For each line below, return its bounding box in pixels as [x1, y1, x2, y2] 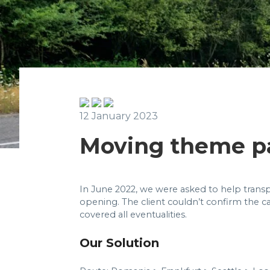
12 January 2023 [80, 110, 158, 122]
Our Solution [80, 236, 159, 250]
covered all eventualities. [80, 209, 187, 220]
